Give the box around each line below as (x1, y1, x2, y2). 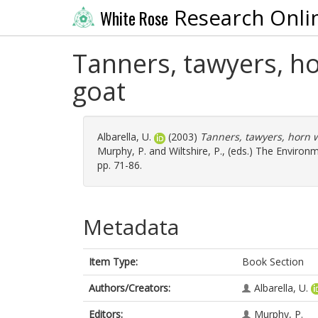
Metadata (83, 212, 179, 241)
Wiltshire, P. (169, 144, 222, 158)
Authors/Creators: (89, 281, 170, 295)
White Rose (99, 6, 168, 31)
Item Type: (89, 255, 138, 268)
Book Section (242, 255, 304, 268)
